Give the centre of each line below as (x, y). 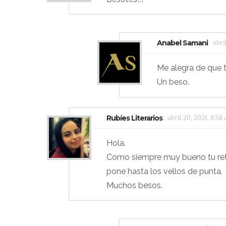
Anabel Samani (182, 43)
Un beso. (173, 82)
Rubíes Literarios (134, 118)
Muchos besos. (134, 185)
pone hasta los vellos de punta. (164, 171)
